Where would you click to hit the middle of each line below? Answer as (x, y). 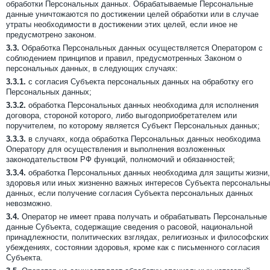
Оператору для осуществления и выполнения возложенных (116, 149)
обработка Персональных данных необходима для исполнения (142, 105)
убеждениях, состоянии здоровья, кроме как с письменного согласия (133, 247)
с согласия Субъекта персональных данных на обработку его (140, 82)
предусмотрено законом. (51, 35)
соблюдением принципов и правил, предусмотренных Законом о (124, 58)
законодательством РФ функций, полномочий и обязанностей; (121, 159)
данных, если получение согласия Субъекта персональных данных (130, 193)
